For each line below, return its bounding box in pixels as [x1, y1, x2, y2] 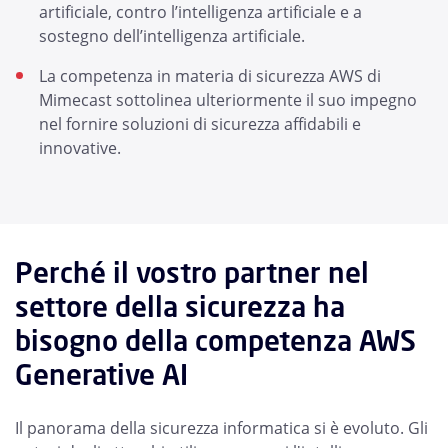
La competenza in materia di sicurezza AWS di [39, 65, 381, 87]
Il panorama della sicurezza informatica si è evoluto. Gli [15, 417, 428, 439]
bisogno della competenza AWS [15, 322, 416, 359]
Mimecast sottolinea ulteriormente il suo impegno [39, 89, 417, 111]
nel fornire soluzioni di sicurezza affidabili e [39, 113, 361, 135]
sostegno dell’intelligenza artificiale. [39, 25, 305, 47]
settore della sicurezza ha [15, 288, 345, 325]
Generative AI [15, 356, 195, 393]
